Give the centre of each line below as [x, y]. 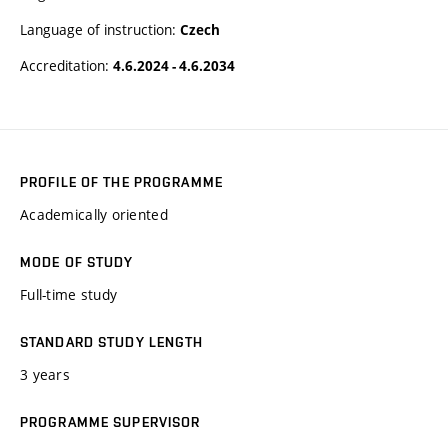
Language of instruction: [100, 30]
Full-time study [69, 295]
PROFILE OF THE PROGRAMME [121, 182]
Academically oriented [94, 215]
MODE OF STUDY [77, 262]
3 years [45, 375]
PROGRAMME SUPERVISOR [110, 422]
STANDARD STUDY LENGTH [112, 342]
